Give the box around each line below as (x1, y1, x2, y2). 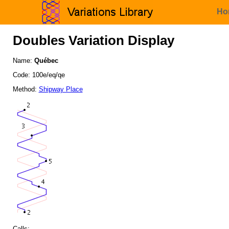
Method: (12, 85, 39, 93)
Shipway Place (38, 85, 83, 93)
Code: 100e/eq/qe (12, 71, 65, 79)
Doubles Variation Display (12, 33, 174, 48)
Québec (34, 57, 58, 65)
